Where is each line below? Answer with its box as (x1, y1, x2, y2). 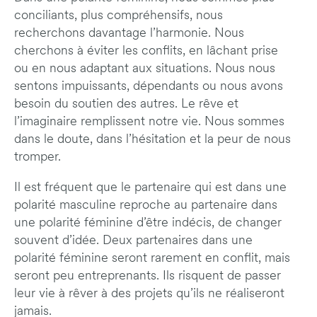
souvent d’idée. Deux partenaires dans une (14, 234, 253, 248)
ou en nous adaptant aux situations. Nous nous (14, 62, 275, 76)
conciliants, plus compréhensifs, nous (14, 9, 223, 23)
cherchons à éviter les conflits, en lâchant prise (14, 45, 278, 59)
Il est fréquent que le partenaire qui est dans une (14, 181, 287, 195)
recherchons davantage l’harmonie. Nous (14, 27, 244, 41)
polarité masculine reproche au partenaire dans (14, 199, 277, 213)
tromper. (14, 151, 61, 165)
